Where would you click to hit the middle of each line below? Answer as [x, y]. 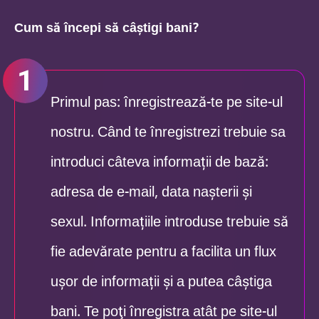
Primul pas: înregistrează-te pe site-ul [167, 102]
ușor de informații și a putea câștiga [161, 282]
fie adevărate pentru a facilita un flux [163, 252]
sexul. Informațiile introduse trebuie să [169, 222]
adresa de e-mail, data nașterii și [151, 192]
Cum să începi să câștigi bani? [107, 27]
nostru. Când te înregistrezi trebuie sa [168, 132]
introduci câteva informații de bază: [159, 162]
